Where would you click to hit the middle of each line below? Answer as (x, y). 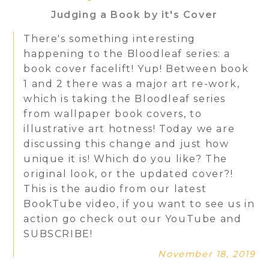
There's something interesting (110, 39)
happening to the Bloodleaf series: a (127, 54)
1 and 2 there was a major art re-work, (132, 84)
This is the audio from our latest (115, 189)
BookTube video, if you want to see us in (139, 204)
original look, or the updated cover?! (128, 174)
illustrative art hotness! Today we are (129, 129)
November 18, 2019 (207, 254)
